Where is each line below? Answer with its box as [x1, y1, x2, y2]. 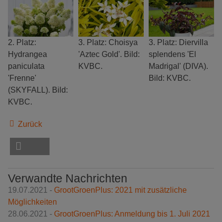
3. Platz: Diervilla [149, 38, 209, 47]
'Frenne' [8, 73, 36, 82]
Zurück [16, 119, 42, 128]
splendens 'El [149, 50, 197, 58]
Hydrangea [8, 50, 47, 58]
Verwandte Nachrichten [8, 172, 127, 185]
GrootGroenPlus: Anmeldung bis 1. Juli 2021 [54, 210, 210, 219]
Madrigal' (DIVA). [149, 61, 209, 70]
